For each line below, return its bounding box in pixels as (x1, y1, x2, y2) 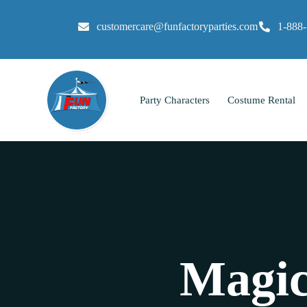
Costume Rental (227, 94, 295, 106)
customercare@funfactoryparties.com (97, 21, 258, 32)
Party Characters (139, 94, 210, 106)
